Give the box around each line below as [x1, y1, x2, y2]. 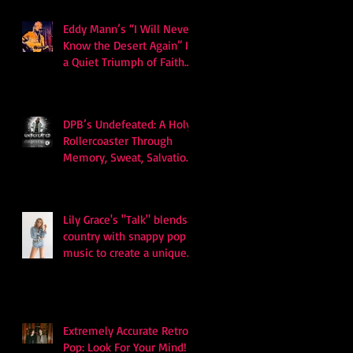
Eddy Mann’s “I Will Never [63, 20, 193, 36]
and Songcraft [63, 70, 132, 86]
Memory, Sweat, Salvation [63, 149, 192, 165]
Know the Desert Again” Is [63, 37, 194, 53]
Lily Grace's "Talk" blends [63, 211, 188, 227]
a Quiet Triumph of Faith [63, 54, 184, 69]
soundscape [63, 261, 122, 277]
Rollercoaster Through [63, 132, 173, 148]
